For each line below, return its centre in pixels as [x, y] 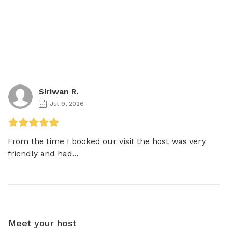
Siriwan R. [59, 91]
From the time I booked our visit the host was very [107, 141]
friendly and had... [43, 153]
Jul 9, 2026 [67, 104]
